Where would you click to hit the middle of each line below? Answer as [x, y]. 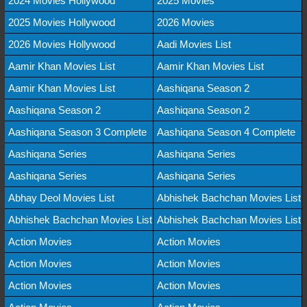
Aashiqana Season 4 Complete [226, 132]
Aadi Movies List [194, 44]
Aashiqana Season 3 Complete [77, 132]
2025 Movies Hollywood [62, 22]
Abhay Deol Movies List [61, 197]
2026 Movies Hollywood [62, 44]
